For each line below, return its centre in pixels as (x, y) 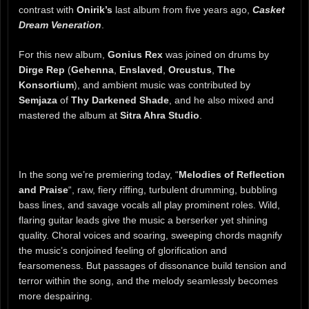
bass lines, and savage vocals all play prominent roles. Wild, (149, 205)
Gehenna (92, 69)
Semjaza (38, 100)
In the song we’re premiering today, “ (99, 174)
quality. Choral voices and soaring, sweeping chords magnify (150, 235)
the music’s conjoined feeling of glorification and (123, 250)
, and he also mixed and (221, 100)
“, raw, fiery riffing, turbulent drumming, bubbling (173, 189)
